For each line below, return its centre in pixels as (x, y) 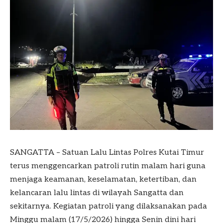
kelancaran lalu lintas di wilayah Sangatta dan (97, 193)
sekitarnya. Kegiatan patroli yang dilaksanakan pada (109, 206)
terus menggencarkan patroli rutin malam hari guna (108, 166)
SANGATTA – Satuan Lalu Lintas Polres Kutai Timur (107, 152)
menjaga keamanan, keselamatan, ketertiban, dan (103, 179)
